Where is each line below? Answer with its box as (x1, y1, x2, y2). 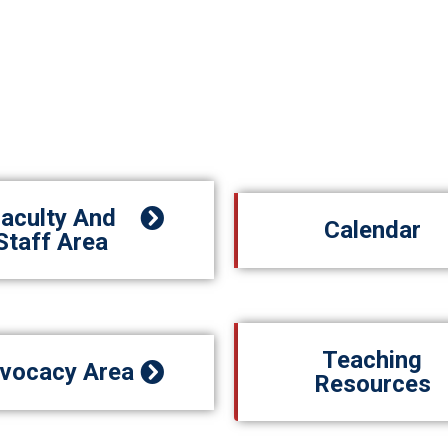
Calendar (323, 215, 421, 244)
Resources (313, 370, 431, 398)
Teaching (322, 346, 422, 374)
